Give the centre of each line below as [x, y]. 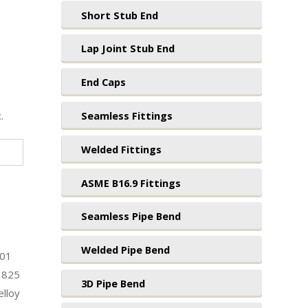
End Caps [103, 82]
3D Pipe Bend [113, 283]
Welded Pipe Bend [125, 250]
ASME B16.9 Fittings [131, 183]
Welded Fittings [121, 149]
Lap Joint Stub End [128, 48]
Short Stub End [119, 15]
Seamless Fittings [126, 115]
